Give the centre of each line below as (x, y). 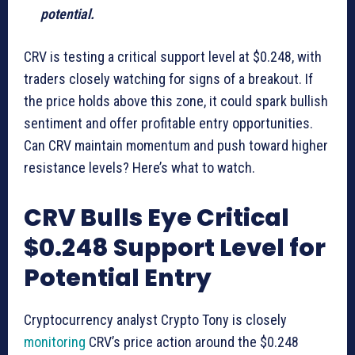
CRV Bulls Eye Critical (157, 218)
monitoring (55, 342)
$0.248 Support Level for (175, 248)
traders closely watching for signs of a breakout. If (168, 78)
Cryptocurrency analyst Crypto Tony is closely (155, 319)
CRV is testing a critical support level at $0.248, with (173, 56)
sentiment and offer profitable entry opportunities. (168, 123)
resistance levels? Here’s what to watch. (139, 167)
